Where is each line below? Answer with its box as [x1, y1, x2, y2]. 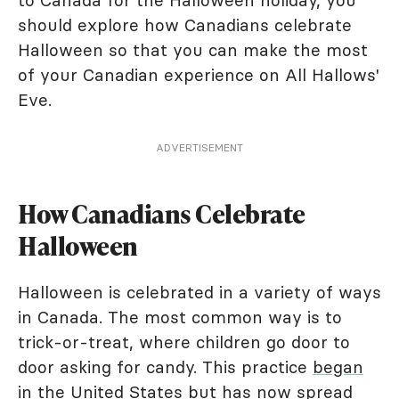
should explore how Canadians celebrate [18, 14, 352, 36]
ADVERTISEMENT [156, 141, 243, 154]
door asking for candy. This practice [18, 356, 313, 378]
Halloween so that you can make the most [18, 39, 368, 61]
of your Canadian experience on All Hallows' [18, 64, 379, 85]
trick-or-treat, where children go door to [18, 331, 350, 353]
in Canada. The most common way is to [18, 306, 342, 328]
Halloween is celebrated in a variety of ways [18, 281, 381, 303]
